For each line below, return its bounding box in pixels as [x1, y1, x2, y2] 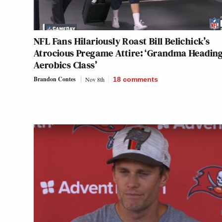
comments [123, 75, 158, 83]
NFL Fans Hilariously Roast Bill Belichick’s [34, 34, 210, 48]
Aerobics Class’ [34, 57, 97, 72]
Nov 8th [85, 75, 105, 83]
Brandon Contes [34, 74, 76, 83]
